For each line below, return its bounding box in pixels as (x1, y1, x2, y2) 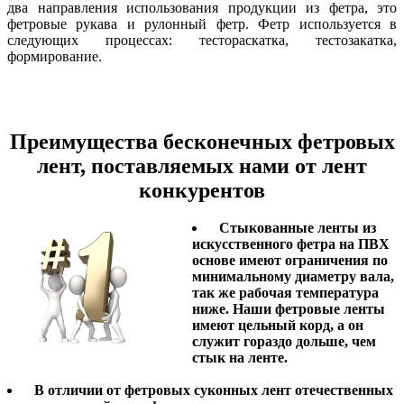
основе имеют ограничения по (192, 252, 388, 269)
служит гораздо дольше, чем (192, 334, 376, 350)
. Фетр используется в (244, 15, 398, 32)
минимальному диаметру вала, (192, 269, 394, 285)
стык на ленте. (192, 350, 288, 366)
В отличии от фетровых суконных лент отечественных (27, 382, 393, 399)
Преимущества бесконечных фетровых (9, 129, 395, 153)
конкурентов (139, 178, 265, 202)
